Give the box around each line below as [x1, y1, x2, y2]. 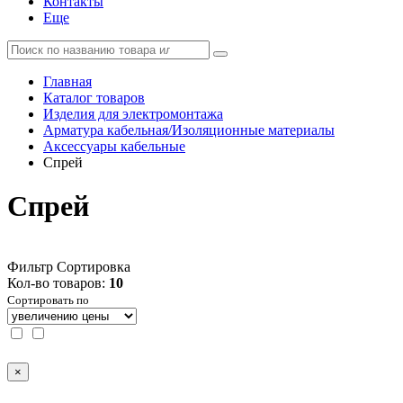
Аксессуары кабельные [43, 139, 185, 154]
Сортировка [57, 258, 130, 274]
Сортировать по [7, 292, 89, 307]
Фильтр [7, 258, 53, 274]
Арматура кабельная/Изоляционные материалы [43, 122, 335, 138]
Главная [43, 74, 92, 89]
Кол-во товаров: [7, 274, 109, 291]
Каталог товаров [43, 90, 145, 105]
